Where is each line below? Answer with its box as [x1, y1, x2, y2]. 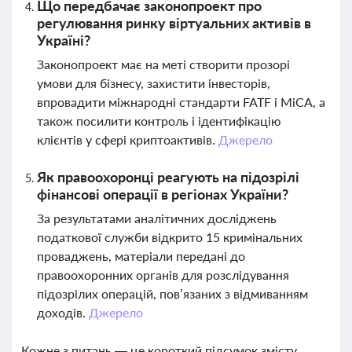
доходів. [37, 305, 89, 320]
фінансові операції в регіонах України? [37, 185, 288, 203]
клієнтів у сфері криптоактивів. [37, 132, 218, 147]
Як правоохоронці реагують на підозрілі [37, 168, 299, 185]
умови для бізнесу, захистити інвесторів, [37, 75, 270, 90]
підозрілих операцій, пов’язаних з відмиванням [37, 286, 308, 301]
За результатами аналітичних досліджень [37, 211, 277, 225]
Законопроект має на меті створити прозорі [37, 57, 290, 71]
